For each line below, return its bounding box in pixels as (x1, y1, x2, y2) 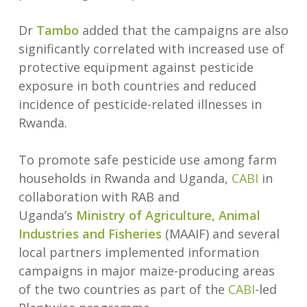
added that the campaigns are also (78, 22, 288, 38)
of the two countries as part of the (18, 281, 228, 297)
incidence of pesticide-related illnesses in (18, 96, 262, 112)
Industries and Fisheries (18, 225, 162, 242)
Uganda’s (18, 207, 73, 223)
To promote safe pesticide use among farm (18, 151, 277, 168)
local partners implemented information (18, 244, 259, 260)
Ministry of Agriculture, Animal (72, 207, 260, 223)
